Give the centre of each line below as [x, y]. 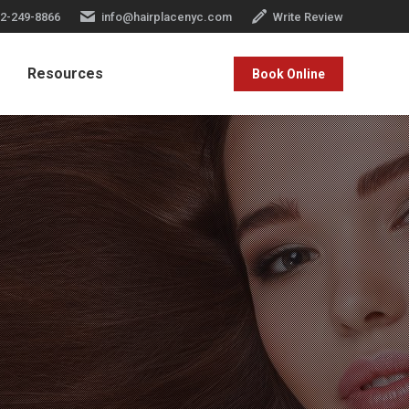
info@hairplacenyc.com [167, 16]
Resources [65, 73]
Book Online [288, 74]
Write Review [308, 16]
